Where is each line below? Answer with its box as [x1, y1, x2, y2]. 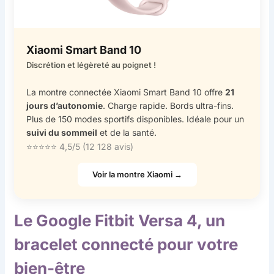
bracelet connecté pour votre [14, 235, 239, 254]
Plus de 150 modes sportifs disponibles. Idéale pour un [26, 113, 245, 124]
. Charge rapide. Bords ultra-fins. [103, 100, 234, 111]
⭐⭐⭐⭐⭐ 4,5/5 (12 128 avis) [26, 141, 134, 152]
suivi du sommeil [26, 127, 98, 138]
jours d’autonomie [26, 100, 103, 111]
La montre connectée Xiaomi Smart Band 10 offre [26, 86, 226, 97]
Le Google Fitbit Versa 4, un [14, 211, 226, 231]
